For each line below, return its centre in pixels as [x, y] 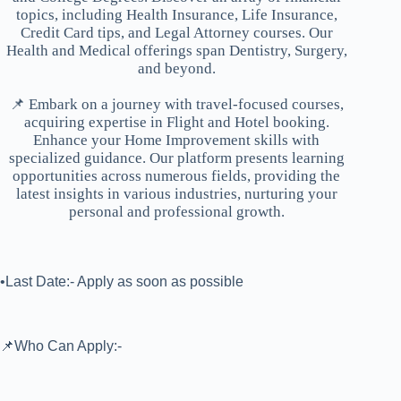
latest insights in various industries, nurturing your [176, 194]
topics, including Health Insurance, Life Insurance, [176, 15]
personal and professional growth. [176, 212]
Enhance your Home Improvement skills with [177, 141]
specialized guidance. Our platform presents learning [176, 158]
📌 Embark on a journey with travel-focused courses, [176, 105]
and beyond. [176, 69]
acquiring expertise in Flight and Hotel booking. [176, 123]
